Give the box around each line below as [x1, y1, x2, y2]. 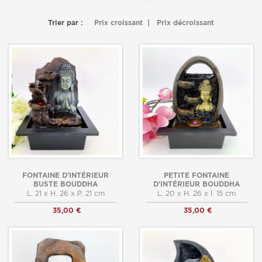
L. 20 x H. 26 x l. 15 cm [157, 189, 236, 198]
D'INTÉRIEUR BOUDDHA [153, 180, 240, 189]
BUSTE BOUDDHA [33, 180, 98, 189]
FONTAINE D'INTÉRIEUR [22, 171, 109, 180]
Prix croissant [94, 18, 143, 27]
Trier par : [48, 18, 83, 27]
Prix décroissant [157, 18, 214, 27]
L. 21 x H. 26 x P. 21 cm [26, 189, 105, 198]
